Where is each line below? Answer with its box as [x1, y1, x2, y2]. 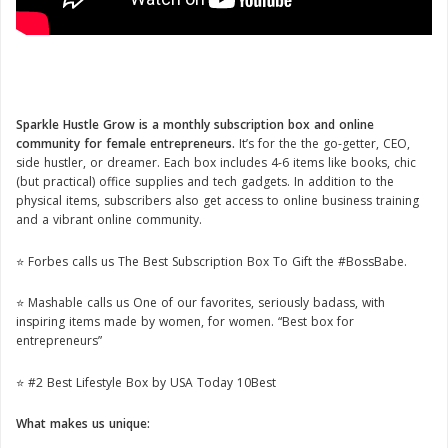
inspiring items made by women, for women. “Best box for [16, 313, 354, 331]
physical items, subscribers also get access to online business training [16, 192, 419, 210]
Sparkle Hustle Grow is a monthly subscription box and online [16, 116, 374, 134]
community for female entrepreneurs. [16, 135, 235, 153]
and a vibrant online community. [16, 211, 202, 229]
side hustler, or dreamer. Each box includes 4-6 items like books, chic [16, 154, 416, 172]
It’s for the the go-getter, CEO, [235, 135, 410, 153]
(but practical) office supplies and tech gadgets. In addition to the [16, 173, 394, 191]
